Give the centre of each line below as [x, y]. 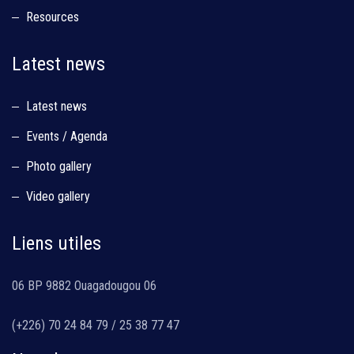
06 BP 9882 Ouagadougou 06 [84, 286]
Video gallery [58, 196]
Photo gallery [59, 166]
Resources [53, 17]
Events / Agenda [67, 136]
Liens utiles [56, 243]
